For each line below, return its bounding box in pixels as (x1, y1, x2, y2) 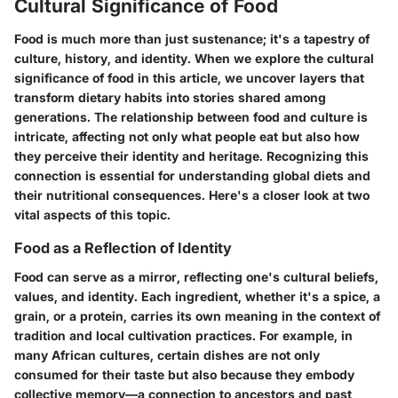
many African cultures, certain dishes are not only (14, 346, 320, 362)
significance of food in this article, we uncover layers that (14, 70, 364, 86)
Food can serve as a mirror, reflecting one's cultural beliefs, (14, 268, 378, 284)
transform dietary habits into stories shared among (14, 90, 326, 106)
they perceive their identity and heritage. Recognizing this (14, 148, 369, 164)
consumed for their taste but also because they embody (14, 366, 354, 382)
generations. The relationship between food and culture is (14, 109, 368, 125)
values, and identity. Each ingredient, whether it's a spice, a (14, 288, 380, 304)
